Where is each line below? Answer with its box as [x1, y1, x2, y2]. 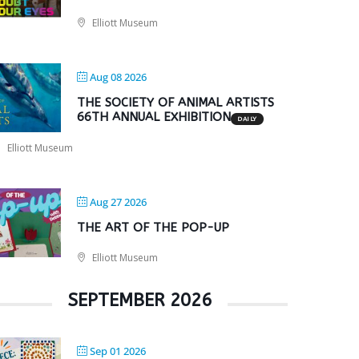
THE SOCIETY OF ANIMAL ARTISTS [77, 95, 275, 110]
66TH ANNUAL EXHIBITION [77, 110, 232, 124]
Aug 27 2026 [90, 195, 147, 209]
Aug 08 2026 [90, 70, 147, 84]
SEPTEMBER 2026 [68, 290, 212, 311]
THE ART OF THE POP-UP [77, 220, 230, 235]
